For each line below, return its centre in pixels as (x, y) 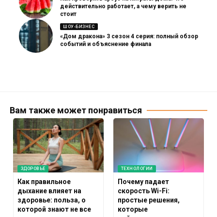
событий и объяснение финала (106, 44)
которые (133, 209)
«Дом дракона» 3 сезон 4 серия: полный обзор (129, 37)
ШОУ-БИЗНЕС (79, 26)
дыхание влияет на (50, 191)
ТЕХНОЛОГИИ (137, 169)
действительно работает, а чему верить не (123, 7)
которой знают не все (54, 209)
